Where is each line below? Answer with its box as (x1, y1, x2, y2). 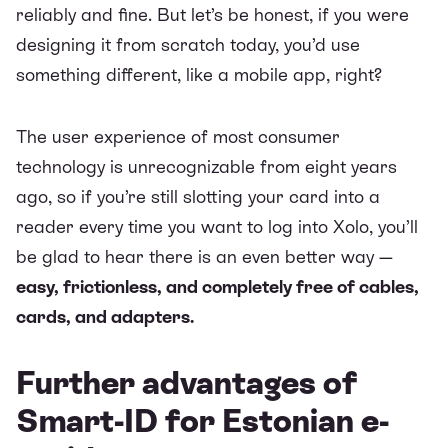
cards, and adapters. (16, 305, 194, 327)
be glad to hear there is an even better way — (16, 245, 393, 267)
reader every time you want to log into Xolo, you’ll (16, 215, 418, 237)
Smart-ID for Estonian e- (16, 402, 389, 439)
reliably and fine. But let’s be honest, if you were (16, 3, 409, 25)
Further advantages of (16, 364, 357, 401)
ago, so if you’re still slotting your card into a (16, 185, 380, 207)
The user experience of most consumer (16, 125, 340, 147)
